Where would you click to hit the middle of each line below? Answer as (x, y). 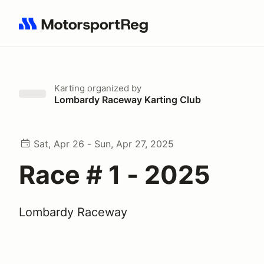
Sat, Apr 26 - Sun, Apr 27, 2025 (104, 144)
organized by (113, 88)
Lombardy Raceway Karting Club (128, 100)
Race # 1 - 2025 (115, 174)
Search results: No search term (87, 30)
